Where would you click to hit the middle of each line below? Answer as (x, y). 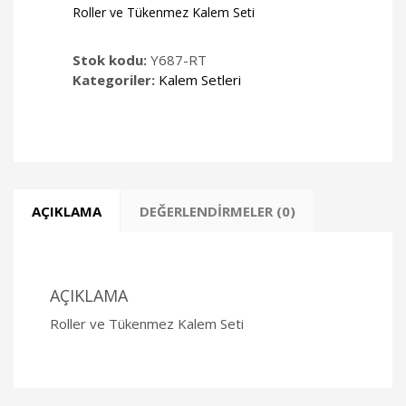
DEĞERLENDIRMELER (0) (217, 212)
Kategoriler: (116, 80)
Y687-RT (179, 60)
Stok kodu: (111, 60)
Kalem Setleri (200, 80)
